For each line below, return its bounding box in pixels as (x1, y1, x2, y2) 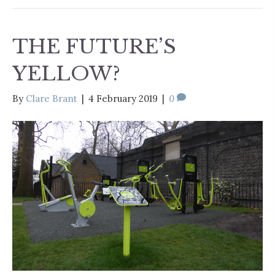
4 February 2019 (88, 92, 158, 104)
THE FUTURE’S (12, 34, 176, 59)
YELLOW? (12, 61, 120, 86)
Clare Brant (26, 92, 77, 104)
